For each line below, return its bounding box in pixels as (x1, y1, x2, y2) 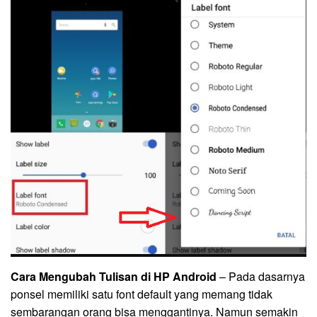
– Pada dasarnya (217, 267, 305, 284)
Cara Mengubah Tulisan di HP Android (11, 267, 217, 284)
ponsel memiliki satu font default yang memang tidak (11, 285, 272, 302)
